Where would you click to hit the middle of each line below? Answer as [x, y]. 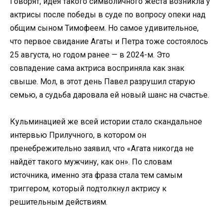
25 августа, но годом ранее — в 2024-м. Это [90, 55]
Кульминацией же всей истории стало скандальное [106, 122]
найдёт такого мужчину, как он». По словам [91, 162]
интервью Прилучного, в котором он [78, 135]
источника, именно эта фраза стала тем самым [96, 175]
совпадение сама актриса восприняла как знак [97, 68]
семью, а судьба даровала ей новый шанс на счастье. [110, 95]
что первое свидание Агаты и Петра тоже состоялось [109, 41]
